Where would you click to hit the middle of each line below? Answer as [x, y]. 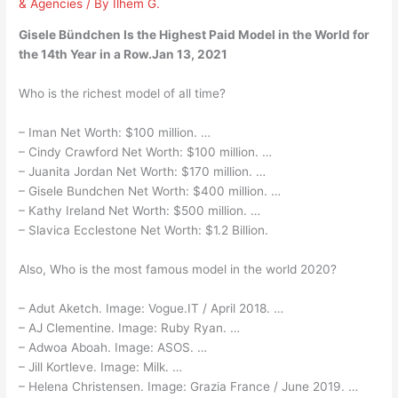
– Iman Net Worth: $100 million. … [115, 132]
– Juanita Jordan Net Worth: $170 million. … [143, 171]
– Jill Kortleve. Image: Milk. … [101, 366]
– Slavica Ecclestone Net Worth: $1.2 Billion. [144, 230]
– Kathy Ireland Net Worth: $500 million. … [140, 210]
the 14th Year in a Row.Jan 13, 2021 [123, 55]
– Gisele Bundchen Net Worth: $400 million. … [150, 191]
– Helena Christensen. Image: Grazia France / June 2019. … [189, 386]
